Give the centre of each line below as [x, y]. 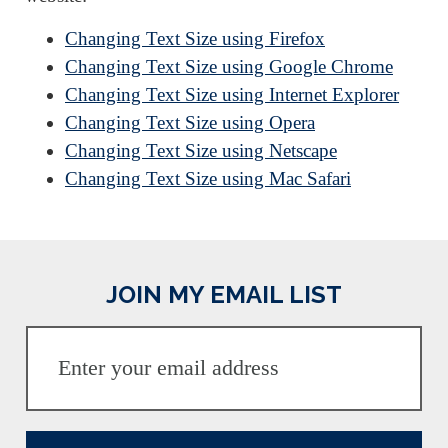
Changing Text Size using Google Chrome [229, 67]
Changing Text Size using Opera [190, 123]
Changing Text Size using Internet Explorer [232, 95]
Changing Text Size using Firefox [195, 39]
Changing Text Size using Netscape [201, 151]
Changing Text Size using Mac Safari [208, 179]
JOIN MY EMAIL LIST [224, 294]
